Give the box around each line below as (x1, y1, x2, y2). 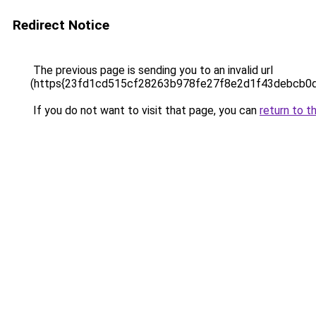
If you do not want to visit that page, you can (30, 104, 260, 117)
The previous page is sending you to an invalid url (30, 63, 273, 77)
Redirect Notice (13, 17, 109, 33)
